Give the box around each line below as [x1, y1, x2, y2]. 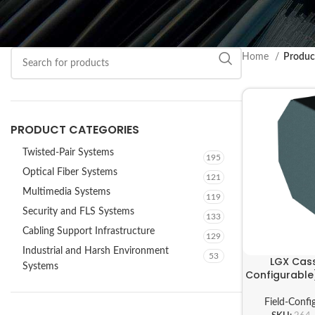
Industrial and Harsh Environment [22, 246, 169, 256]
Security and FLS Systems [22, 207, 134, 217]
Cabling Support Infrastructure [22, 226, 155, 236]
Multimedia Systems [22, 187, 110, 197]
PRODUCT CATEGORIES [11, 122, 139, 138]
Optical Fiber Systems [22, 167, 117, 177]
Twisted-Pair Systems [22, 148, 114, 157]
